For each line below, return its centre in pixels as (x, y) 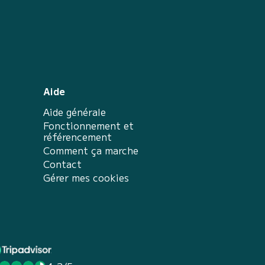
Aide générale (75, 112)
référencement (77, 137)
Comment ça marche (91, 150)
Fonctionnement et (88, 125)
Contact (62, 164)
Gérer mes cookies (86, 177)
